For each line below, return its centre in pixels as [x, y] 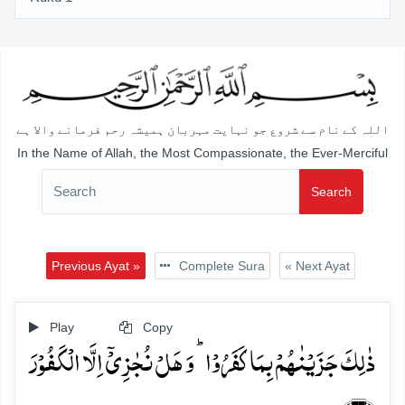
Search [331, 191]
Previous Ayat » [95, 265]
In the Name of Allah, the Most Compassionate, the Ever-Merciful [202, 152]
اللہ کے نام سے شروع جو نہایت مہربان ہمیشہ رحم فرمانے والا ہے [202, 130]
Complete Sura [220, 265]
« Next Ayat [317, 265]
